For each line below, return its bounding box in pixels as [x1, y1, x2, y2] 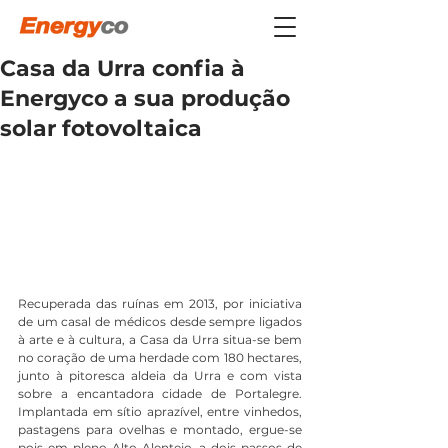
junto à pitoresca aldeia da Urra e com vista [18, 367, 302, 383]
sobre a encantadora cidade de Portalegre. [18, 385, 302, 401]
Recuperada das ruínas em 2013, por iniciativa [18, 295, 302, 311]
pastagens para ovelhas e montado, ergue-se [18, 421, 302, 437]
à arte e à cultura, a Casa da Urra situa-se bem [18, 331, 302, 347]
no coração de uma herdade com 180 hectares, [18, 349, 302, 365]
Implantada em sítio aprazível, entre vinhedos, [18, 403, 302, 419]
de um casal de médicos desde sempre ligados [18, 313, 302, 329]
